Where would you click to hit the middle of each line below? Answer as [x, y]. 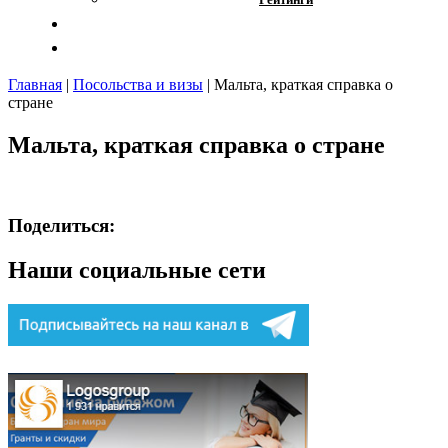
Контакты [383, 47]
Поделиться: [61, 226]
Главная [35, 84]
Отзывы [389, 23]
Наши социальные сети [137, 270]
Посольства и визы [138, 84]
